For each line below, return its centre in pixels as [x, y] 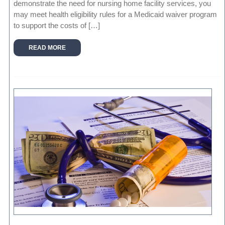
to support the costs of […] [57, 25]
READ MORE [47, 47]
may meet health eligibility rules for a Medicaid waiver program [116, 14]
